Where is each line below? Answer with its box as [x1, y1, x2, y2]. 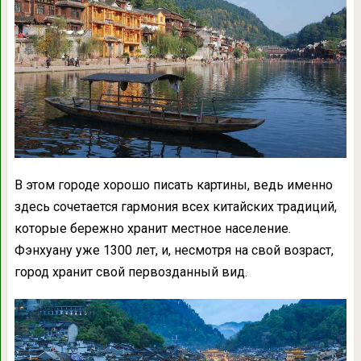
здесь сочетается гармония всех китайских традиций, [14, 199, 337, 215]
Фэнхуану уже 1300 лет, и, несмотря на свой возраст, [14, 243, 334, 259]
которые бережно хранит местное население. [14, 221, 291, 237]
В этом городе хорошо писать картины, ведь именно [14, 177, 333, 193]
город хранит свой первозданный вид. [14, 264, 247, 280]
